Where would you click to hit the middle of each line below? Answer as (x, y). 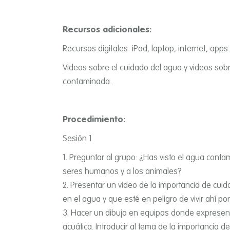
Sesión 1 (77, 139)
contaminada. (87, 82)
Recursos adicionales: (107, 30)
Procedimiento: (94, 120)
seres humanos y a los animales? (122, 172)
